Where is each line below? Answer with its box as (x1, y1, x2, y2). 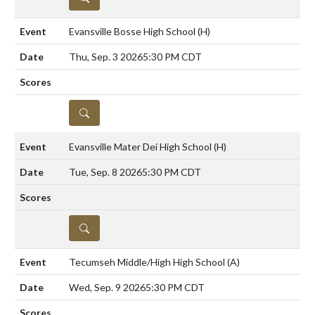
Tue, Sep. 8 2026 (69, 165, 142, 178)
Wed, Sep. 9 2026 (69, 281, 146, 293)
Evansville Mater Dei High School (69, 140, 214, 153)
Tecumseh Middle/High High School (69, 255, 227, 268)
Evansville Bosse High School (69, 25, 198, 37)
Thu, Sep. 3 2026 (69, 50, 143, 63)
